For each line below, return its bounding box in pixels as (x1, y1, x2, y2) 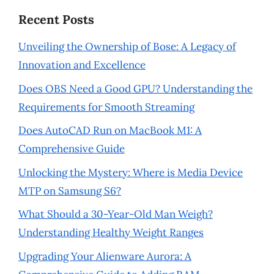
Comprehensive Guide (18, 142, 125, 155)
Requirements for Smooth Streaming (18, 100, 194, 114)
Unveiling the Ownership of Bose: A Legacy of (18, 40, 236, 53)
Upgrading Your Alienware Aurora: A (18, 249, 191, 263)
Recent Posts (18, 12, 94, 27)
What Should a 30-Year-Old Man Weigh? (18, 207, 213, 221)
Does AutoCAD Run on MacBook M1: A (18, 124, 202, 137)
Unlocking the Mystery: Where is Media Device (18, 165, 243, 179)
